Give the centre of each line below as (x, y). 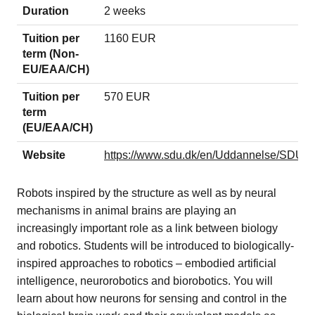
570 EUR (127, 96)
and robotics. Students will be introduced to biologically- (155, 245)
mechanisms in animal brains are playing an (127, 210)
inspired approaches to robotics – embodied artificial (147, 263)
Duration (46, 11)
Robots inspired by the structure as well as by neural (147, 193)
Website (44, 155)
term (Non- (51, 53)
